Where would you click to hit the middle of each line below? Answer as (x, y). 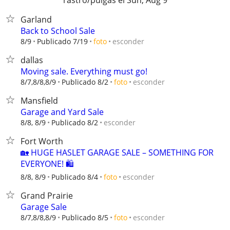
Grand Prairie (47, 196)
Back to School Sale (58, 31)
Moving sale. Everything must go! (84, 71)
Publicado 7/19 (62, 41)
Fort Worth (42, 141)
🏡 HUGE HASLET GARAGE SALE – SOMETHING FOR (117, 152)
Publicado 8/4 (75, 177)
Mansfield (39, 101)
